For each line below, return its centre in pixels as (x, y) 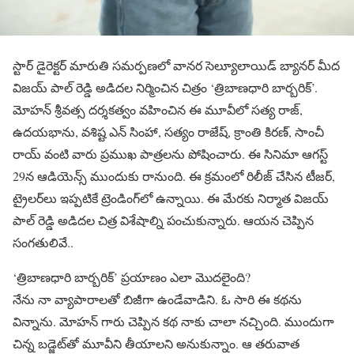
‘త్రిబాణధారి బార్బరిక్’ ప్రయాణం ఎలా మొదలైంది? (132, 277)
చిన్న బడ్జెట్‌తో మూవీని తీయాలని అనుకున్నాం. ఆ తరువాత (156, 343)
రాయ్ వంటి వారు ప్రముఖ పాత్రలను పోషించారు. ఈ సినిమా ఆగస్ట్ (170, 153)
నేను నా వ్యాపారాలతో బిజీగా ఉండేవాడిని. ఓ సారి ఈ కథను (157, 299)
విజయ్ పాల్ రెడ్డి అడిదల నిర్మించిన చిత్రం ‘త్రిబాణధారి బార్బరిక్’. (165, 87)
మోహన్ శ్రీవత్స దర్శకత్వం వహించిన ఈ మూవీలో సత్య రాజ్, (158, 109)
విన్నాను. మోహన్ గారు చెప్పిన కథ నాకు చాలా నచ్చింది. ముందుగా (173, 321)
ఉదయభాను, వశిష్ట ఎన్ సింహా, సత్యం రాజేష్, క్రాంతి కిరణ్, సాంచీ (168, 131)
